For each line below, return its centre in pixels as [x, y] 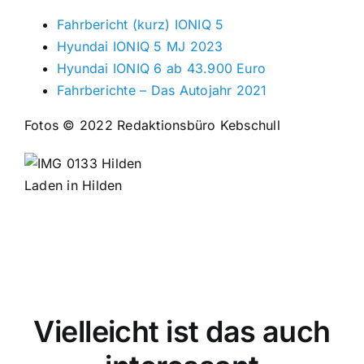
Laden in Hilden [73, 185]
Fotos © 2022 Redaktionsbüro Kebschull [152, 125]
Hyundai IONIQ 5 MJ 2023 [140, 46]
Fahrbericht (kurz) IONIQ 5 [140, 24]
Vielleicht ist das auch [182, 331]
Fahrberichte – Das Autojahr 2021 [162, 90]
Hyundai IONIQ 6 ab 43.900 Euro [161, 68]
